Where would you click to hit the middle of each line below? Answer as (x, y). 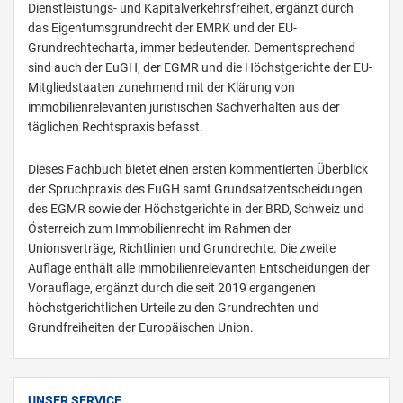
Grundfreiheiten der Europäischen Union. (141, 328)
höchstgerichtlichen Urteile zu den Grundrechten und (174, 308)
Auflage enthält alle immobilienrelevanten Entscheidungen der (199, 269)
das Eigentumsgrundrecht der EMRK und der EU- (162, 28)
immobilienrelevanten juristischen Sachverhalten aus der (184, 107)
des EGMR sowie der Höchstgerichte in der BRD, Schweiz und (196, 209)
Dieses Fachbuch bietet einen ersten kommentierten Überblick (198, 170)
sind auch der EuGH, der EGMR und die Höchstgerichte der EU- (200, 68)
